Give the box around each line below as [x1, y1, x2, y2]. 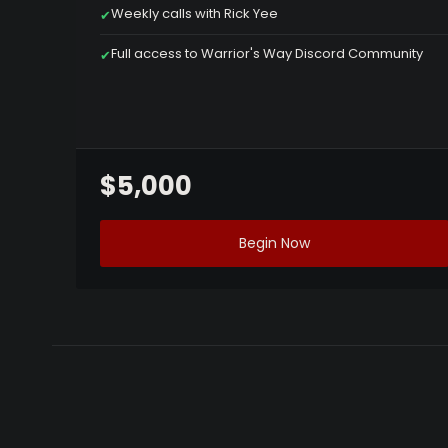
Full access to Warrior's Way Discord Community [111, 44, 423, 64]
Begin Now [238, 233, 310, 254]
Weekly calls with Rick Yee [111, 4, 278, 24]
